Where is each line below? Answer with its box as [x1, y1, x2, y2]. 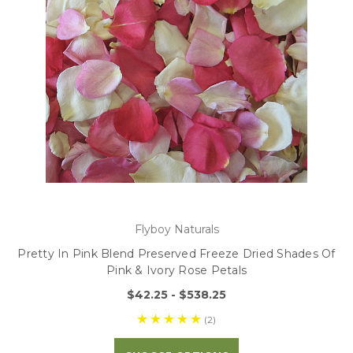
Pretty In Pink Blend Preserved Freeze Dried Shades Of [17, 246, 336, 261]
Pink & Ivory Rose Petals [106, 262, 247, 277]
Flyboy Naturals [134, 221, 219, 236]
